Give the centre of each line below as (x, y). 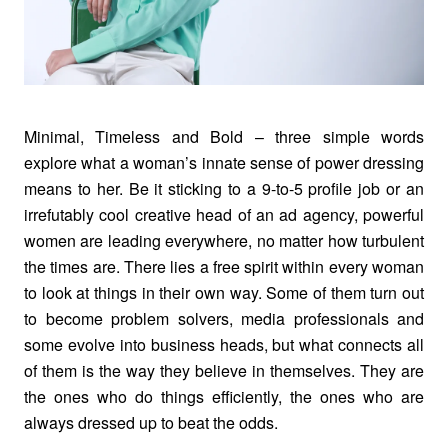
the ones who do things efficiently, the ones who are (224, 396)
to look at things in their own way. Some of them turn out (224, 292)
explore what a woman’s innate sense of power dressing (224, 162)
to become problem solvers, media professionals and (224, 318)
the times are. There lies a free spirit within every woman (224, 266)
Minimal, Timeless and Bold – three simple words (224, 136)
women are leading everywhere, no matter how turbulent (224, 240)
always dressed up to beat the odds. (151, 422)
